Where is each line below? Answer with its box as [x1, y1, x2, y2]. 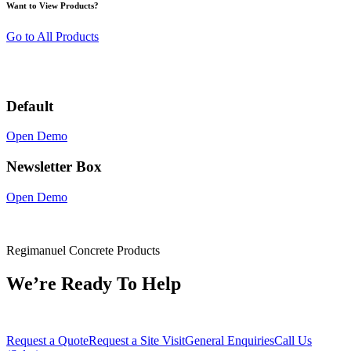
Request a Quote [6, 333, 89, 347]
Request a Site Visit [89, 333, 185, 347]
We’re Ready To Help [6, 273, 181, 294]
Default [6, 97, 53, 114]
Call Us [274, 333, 312, 347]
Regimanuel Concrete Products [6, 243, 160, 257]
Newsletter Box [6, 157, 102, 175]
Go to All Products [6, 29, 99, 43]
